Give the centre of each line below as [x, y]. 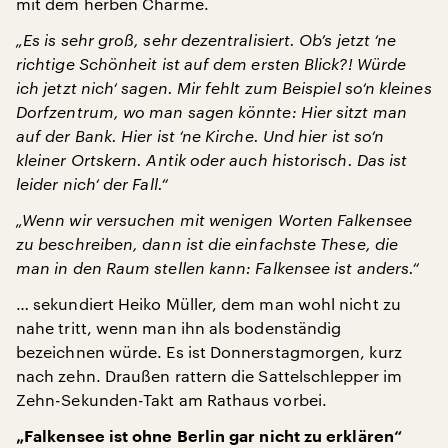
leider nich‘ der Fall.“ [92, 183]
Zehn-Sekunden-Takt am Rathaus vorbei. [171, 399]
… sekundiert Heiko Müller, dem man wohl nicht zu [208, 303]
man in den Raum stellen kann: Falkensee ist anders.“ [218, 267]
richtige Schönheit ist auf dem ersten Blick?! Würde [211, 63]
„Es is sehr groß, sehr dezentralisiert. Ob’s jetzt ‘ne [206, 39]
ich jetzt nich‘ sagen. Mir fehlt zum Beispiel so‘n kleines [224, 87]
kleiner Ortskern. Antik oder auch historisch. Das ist [212, 159]
